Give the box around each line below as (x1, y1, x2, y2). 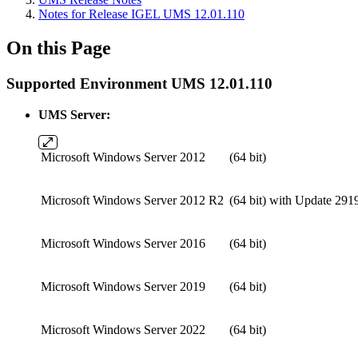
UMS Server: (38, 107, 110, 121)
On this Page (6, 37, 111, 58)
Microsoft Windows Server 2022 (41, 322, 205, 336)
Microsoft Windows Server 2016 (41, 236, 205, 250)
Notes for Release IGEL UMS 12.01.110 (38, 7, 245, 21)
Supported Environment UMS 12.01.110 (6, 74, 272, 92)
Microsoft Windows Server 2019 (41, 279, 205, 293)
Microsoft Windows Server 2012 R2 (41, 193, 224, 207)
